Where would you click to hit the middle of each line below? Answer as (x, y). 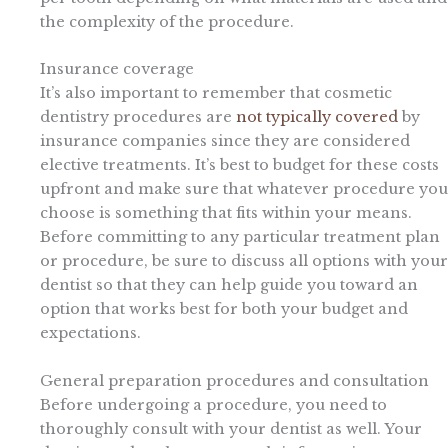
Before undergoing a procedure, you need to (213, 404)
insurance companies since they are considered (225, 141)
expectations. (90, 333)
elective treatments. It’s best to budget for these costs (239, 165)
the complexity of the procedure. (167, 22)
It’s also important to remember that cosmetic (216, 93)
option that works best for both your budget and (224, 309)
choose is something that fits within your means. (226, 213)
